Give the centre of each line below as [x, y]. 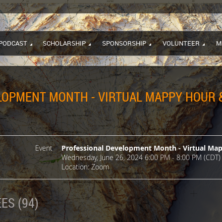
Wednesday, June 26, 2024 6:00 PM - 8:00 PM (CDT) [141, 157]
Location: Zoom [85, 167]
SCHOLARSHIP [64, 43]
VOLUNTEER [181, 43]
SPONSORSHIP [124, 43]
